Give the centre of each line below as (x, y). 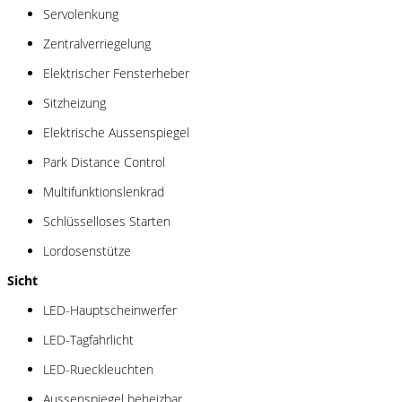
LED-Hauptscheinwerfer (110, 310)
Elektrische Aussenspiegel (116, 132)
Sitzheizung (74, 102)
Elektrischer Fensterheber (116, 73)
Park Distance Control (104, 162)
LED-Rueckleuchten (98, 369)
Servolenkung (81, 13)
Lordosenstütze (87, 250)
